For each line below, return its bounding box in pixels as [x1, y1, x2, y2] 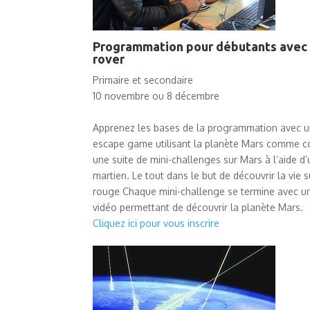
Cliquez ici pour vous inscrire [93, 217, 220, 229]
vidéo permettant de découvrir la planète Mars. [93, 201, 304, 213]
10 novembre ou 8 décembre [93, 89, 220, 102]
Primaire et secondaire [93, 73, 194, 86]
